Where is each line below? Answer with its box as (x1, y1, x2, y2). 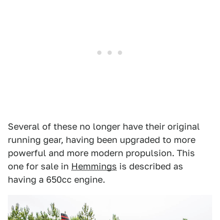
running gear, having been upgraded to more (8, 135, 195, 145)
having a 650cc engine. (8, 174, 105, 185)
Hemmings (71, 161, 117, 172)
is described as (117, 161, 183, 172)
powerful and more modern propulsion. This (8, 148, 195, 159)
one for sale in (8, 161, 71, 172)
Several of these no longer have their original (8, 121, 200, 132)
